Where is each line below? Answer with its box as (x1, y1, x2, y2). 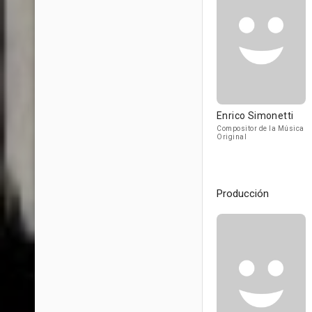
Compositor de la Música (217, 125, 304, 132)
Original (217, 133, 247, 141)
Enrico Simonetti (217, 110, 294, 121)
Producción (217, 187, 269, 200)
